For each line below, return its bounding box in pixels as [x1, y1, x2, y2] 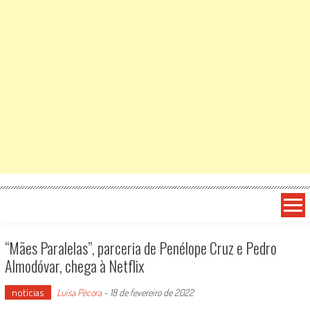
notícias [11, 286, 44, 299]
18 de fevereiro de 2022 [109, 286, 194, 298]
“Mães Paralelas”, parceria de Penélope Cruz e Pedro [4, 237, 277, 259]
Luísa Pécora [56, 286, 102, 298]
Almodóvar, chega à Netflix [4, 255, 144, 277]
